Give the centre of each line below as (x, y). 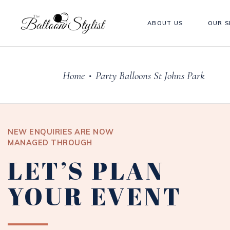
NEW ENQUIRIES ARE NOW (61, 132)
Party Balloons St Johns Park (150, 75)
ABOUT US (165, 23)
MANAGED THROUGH (50, 143)
